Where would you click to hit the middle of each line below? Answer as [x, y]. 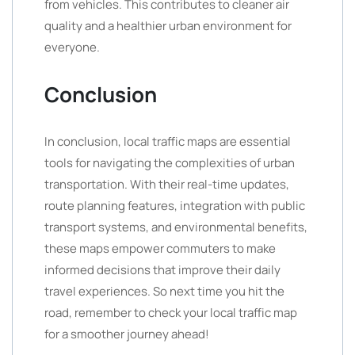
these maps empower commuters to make [160, 248]
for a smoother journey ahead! [127, 334]
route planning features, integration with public [175, 206]
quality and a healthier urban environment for [168, 26]
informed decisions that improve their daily [162, 270]
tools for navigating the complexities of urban [170, 163]
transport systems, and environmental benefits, [176, 227]
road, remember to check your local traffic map [171, 313]
